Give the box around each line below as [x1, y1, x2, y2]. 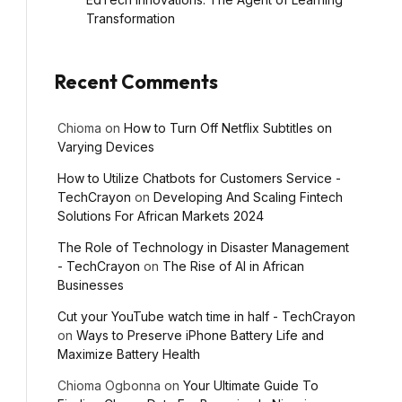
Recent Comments [55, 69, 218, 93]
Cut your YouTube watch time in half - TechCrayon [57, 308, 355, 324]
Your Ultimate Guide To [183, 377, 319, 393]
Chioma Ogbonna [57, 377, 161, 393]
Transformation [86, 10, 175, 26]
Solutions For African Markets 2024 [57, 207, 264, 223]
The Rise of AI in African [162, 258, 304, 274]
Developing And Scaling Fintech [153, 188, 343, 205]
